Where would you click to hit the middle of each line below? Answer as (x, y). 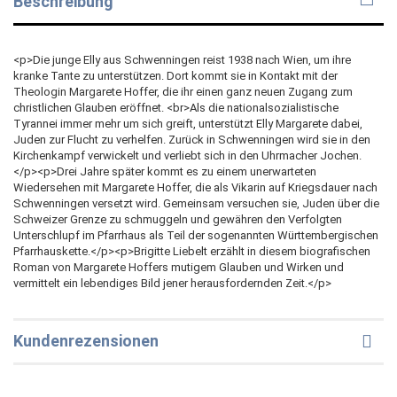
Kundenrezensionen (86, 341)
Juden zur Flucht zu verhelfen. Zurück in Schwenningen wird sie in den (192, 140)
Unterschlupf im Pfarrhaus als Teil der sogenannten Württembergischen (196, 236)
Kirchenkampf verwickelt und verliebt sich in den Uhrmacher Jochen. (187, 156)
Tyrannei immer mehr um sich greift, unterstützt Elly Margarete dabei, (188, 124)
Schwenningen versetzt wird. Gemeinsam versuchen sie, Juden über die (196, 204)
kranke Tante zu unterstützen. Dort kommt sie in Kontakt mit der (175, 76)
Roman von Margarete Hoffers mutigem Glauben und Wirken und (179, 268)
